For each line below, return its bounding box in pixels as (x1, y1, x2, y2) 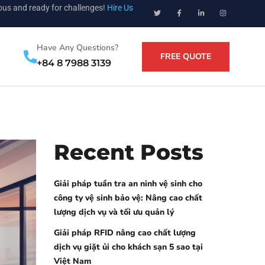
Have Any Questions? (37, 41, 118, 53)
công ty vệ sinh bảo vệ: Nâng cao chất (54, 192, 202, 203)
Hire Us (106, 3, 133, 12)
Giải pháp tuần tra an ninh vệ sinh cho (54, 178, 202, 189)
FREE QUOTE (160, 50, 211, 62)
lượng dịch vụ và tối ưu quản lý (54, 206, 174, 218)
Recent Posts (54, 139, 203, 165)
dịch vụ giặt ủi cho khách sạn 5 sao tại (54, 241, 203, 253)
